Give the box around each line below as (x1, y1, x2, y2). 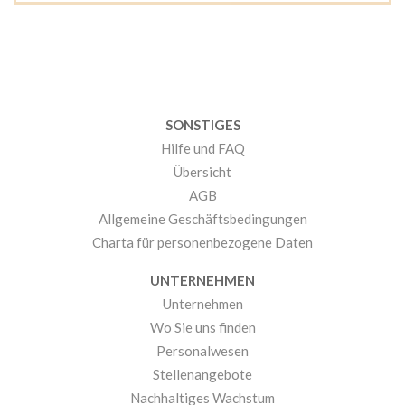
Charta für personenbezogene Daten (92, 234, 313, 251)
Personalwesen (156, 343, 249, 360)
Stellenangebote (153, 366, 252, 383)
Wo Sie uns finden (149, 319, 256, 336)
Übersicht (174, 164, 231, 181)
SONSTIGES (165, 117, 240, 134)
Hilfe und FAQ (160, 140, 245, 157)
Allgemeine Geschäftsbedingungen (98, 211, 307, 228)
